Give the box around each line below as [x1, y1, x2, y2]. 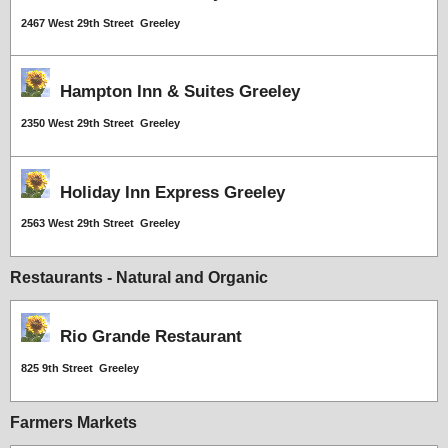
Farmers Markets [10, 413, 137, 431]
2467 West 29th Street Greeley [21, 16, 180, 29]
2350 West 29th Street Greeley [21, 116, 180, 129]
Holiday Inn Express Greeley [50, 182, 285, 202]
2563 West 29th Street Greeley [21, 217, 180, 230]
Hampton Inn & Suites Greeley [50, 82, 300, 102]
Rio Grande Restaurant [50, 327, 242, 347]
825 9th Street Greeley [21, 361, 139, 374]
